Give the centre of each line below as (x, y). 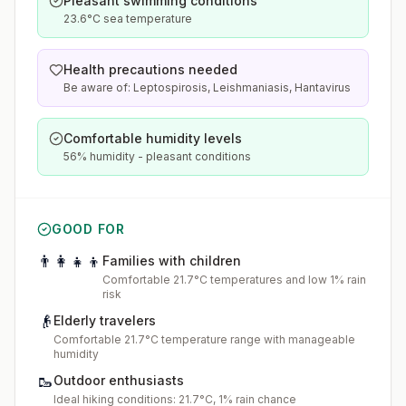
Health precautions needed (150, 69)
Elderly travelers (105, 320)
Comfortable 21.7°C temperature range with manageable (204, 339)
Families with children (172, 261)
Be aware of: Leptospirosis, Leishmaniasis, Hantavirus (207, 87)
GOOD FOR (88, 229)
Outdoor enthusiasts (119, 380)
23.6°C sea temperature (128, 19)
